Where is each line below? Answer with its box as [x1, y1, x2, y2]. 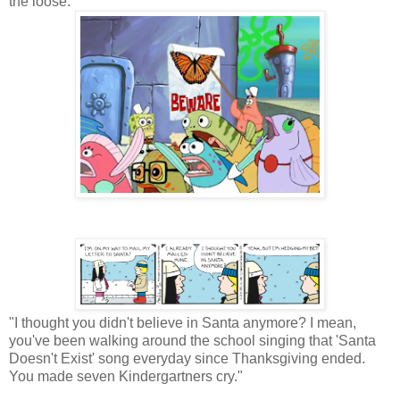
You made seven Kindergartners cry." [9, 368, 243, 384]
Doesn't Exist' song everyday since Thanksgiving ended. [9, 350, 365, 366]
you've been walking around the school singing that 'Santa [9, 332, 376, 348]
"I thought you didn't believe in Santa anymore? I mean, [9, 314, 356, 330]
